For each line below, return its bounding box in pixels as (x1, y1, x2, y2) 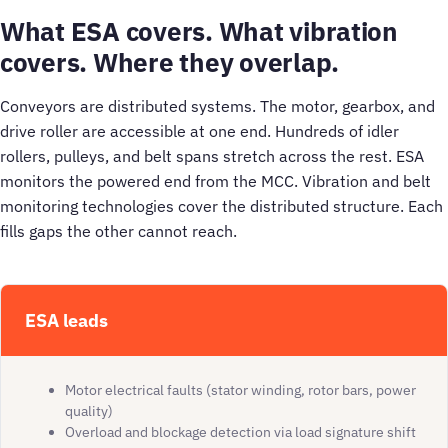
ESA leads (25, 308, 108, 333)
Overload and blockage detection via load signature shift (65, 423, 416, 442)
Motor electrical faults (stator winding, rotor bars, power (65, 381, 416, 400)
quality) (65, 402, 113, 421)
